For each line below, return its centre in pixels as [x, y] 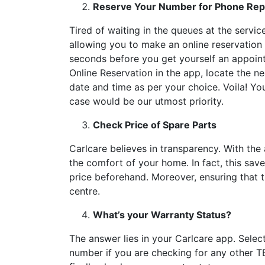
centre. [85, 191]
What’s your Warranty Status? [162, 215]
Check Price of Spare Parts [155, 125]
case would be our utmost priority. [146, 101]
